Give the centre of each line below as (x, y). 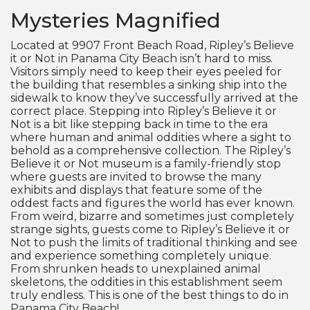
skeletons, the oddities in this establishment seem (146, 282)
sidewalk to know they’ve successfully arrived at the (154, 98)
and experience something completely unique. (141, 256)
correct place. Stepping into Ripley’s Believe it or (144, 111)
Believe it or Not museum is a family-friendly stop (146, 164)
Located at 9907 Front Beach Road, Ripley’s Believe (152, 45)
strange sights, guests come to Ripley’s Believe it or (150, 229)
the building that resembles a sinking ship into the (149, 85)
